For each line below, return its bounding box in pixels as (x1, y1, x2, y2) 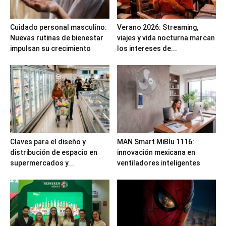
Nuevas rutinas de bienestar (10, 33, 103, 42)
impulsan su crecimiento (10, 44, 91, 52)
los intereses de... (117, 44, 177, 52)
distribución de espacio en (10, 148, 97, 156)
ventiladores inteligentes (117, 159, 200, 167)
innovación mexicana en (117, 148, 195, 156)
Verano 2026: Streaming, (117, 23, 198, 31)
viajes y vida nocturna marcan (117, 33, 215, 42)
